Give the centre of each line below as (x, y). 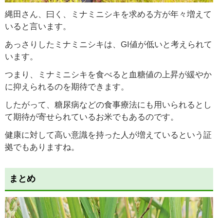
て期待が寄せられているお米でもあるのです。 (92, 117)
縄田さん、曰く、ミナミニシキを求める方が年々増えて (108, 15)
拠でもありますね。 (42, 147)
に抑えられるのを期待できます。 (67, 87)
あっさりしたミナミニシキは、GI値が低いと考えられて (109, 45)
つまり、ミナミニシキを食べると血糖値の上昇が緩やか (108, 75)
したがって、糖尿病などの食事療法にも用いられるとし (108, 105)
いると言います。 (38, 27)
